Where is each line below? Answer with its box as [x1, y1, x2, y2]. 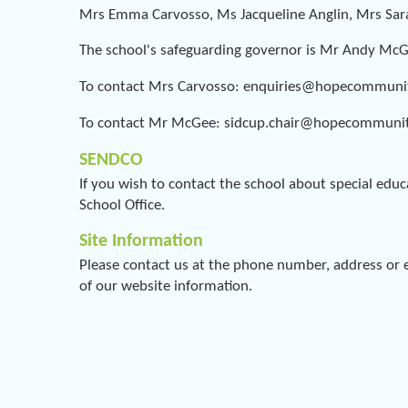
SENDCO [79, 150, 143, 169]
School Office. [79, 197, 168, 213]
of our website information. [79, 279, 252, 295]
